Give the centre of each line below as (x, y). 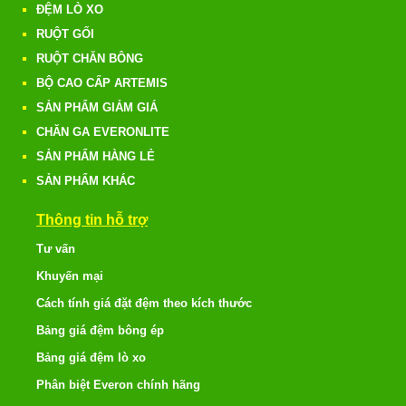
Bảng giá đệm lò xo (91, 358)
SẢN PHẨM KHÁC (86, 181)
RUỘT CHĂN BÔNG (90, 58)
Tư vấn (56, 249)
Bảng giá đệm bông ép (100, 330)
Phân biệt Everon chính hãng (118, 385)
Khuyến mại (70, 276)
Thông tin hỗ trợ (92, 220)
